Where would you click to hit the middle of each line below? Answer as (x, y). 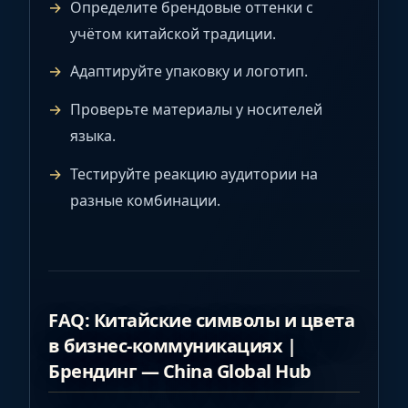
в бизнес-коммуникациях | (172, 346)
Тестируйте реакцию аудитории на (194, 173)
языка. (93, 136)
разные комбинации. (145, 200)
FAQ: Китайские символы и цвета (201, 321)
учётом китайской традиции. (173, 33)
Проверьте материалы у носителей (196, 110)
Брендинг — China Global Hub (180, 372)
